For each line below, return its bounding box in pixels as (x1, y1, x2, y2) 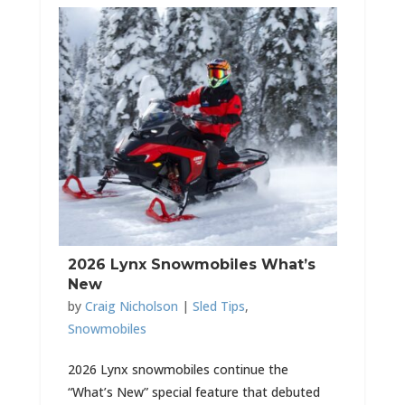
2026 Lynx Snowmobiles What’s (67, 256, 316, 273)
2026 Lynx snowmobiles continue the (67, 361, 288, 378)
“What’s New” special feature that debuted (67, 383, 320, 400)
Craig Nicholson (84, 297, 178, 315)
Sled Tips (192, 297, 245, 315)
